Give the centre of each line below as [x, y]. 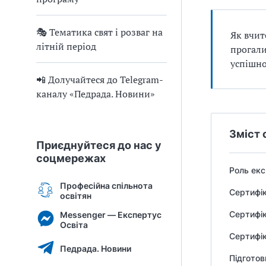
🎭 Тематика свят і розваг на [99, 32]
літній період [66, 46]
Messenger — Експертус [111, 214]
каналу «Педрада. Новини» [96, 94]
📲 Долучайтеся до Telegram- [100, 80]
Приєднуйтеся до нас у [99, 145]
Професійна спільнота [106, 185]
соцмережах [71, 158]
